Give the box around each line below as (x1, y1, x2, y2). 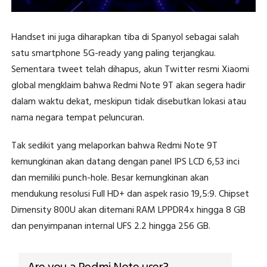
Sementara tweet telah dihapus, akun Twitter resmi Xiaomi (11, 61, 249, 77)
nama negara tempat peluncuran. (11, 110, 144, 126)
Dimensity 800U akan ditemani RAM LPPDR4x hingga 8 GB (11, 202, 246, 218)
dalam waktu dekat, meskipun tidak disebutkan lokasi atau (11, 94, 246, 110)
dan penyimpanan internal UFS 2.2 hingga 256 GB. (11, 218, 210, 234)
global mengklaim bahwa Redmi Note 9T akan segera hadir (11, 77, 246, 94)
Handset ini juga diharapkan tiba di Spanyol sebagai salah (11, 29, 239, 45)
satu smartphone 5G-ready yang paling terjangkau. (11, 45, 216, 61)
